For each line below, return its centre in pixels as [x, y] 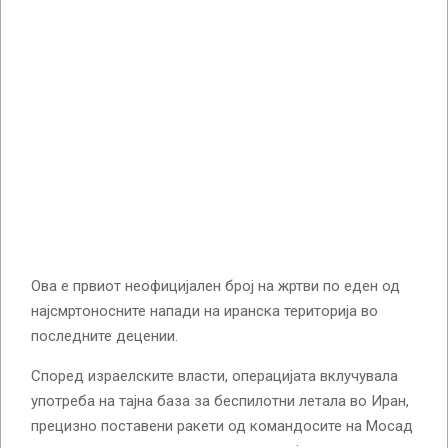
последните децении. [104, 335]
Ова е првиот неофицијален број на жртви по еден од [215, 285]
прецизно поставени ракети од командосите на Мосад [222, 425]
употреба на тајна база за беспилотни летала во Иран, [220, 400]
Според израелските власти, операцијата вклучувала [214, 375]
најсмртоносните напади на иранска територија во [204, 310]
